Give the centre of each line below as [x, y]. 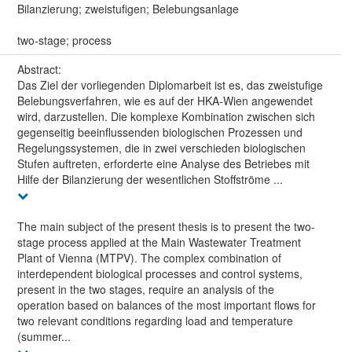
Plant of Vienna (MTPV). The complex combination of [149, 258]
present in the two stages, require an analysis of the [145, 290]
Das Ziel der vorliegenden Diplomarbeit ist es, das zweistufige [170, 85]
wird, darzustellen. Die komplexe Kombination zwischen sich [166, 117]
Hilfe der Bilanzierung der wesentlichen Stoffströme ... [150, 180]
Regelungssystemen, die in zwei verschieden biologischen [161, 148]
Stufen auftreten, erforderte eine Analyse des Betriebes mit [163, 164]
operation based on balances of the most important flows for [166, 305]
